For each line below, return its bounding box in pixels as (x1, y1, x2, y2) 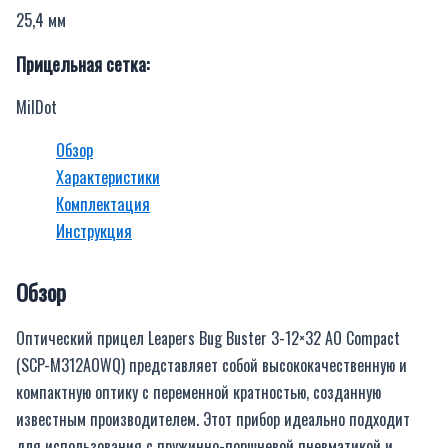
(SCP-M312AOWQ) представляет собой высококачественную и (16, 353, 407, 378)
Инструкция (56, 218, 132, 244)
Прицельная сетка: (16, 49, 149, 77)
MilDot (16, 93, 57, 119)
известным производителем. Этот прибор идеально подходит (16, 407, 410, 432)
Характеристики (56, 164, 160, 190)
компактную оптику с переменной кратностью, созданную (16, 380, 381, 405)
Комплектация (56, 191, 150, 217)
